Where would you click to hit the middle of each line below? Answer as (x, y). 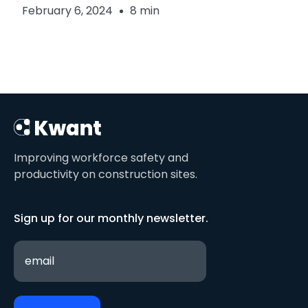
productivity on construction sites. (106, 174)
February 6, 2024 (68, 11)
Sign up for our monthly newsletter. (111, 218)
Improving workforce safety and (101, 157)
